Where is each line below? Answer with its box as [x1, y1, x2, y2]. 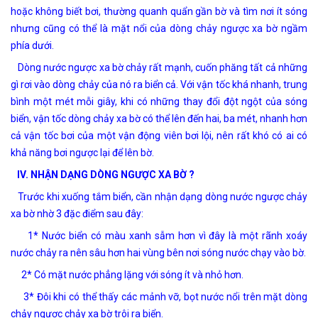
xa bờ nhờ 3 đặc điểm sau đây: [11, 208, 143, 220]
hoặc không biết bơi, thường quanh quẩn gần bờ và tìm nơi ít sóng [11, 6, 307, 18]
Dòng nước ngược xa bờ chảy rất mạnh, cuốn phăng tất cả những [11, 62, 307, 74]
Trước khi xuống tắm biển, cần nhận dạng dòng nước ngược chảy [11, 191, 307, 203]
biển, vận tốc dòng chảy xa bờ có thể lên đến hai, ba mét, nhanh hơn [11, 113, 307, 125]
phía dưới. [11, 40, 54, 52]
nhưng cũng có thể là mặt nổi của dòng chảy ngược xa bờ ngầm [11, 23, 307, 35]
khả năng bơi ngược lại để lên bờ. [11, 147, 154, 159]
